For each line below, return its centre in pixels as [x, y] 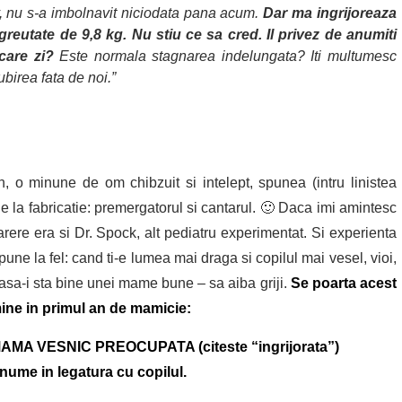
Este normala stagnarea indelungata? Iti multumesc [225, 57]
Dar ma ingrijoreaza [328, 13]
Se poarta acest [343, 284]
